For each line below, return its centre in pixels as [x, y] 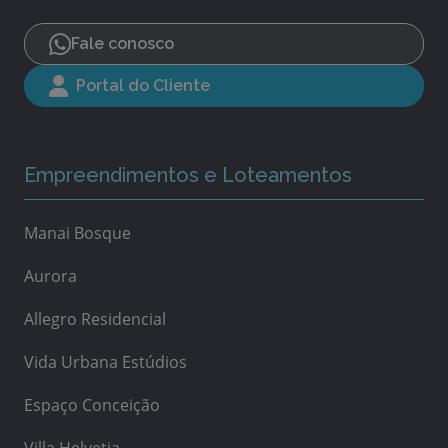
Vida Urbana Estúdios [105, 361]
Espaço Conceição [92, 404]
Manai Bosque [77, 232]
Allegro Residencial [95, 318]
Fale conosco [122, 44]
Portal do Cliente [143, 86]
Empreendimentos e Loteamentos [188, 174]
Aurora [50, 275]
